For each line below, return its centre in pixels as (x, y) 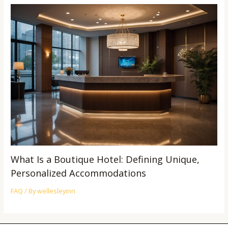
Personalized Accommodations (79, 173)
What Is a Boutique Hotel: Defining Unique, (105, 159)
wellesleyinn (56, 191)
